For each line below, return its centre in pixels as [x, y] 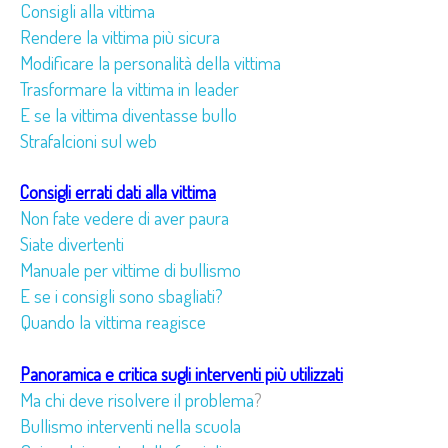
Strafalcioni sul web [88, 140]
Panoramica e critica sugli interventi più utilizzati [181, 373]
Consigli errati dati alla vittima [118, 192]
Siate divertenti [72, 244]
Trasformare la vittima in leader [129, 88]
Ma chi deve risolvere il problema [137, 399]
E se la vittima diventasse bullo [128, 114]
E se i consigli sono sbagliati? [121, 296]
